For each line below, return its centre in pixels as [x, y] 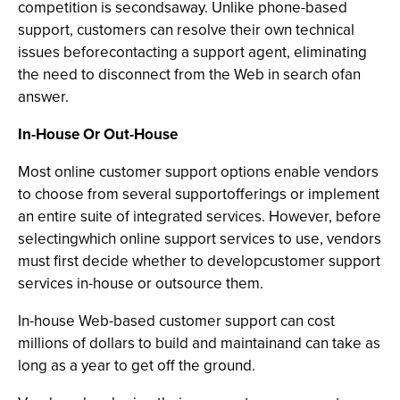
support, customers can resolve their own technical [186, 30]
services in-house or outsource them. [141, 283]
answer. [43, 97]
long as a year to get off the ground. [137, 366]
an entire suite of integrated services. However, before [200, 217]
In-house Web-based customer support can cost [176, 321]
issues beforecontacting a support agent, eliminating [192, 52]
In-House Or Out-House [98, 134]
